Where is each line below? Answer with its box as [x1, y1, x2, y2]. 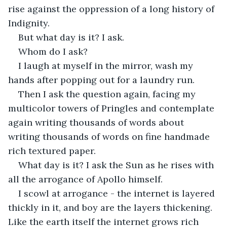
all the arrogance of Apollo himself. [8, 173, 163, 185]
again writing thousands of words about [8, 116, 186, 128]
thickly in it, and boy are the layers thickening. [8, 201, 215, 213]
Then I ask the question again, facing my [18, 88, 198, 100]
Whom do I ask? [18, 45, 90, 57]
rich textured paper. [8, 144, 96, 157]
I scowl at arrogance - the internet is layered [18, 187, 217, 199]
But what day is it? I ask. [18, 31, 124, 43]
